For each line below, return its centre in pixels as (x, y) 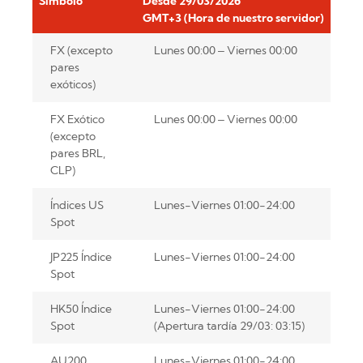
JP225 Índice (81, 256)
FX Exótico (77, 119)
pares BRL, (77, 153)
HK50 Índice (81, 308)
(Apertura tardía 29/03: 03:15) (229, 325)
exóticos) (73, 84)
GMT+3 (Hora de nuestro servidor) (233, 17)
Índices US (77, 205)
